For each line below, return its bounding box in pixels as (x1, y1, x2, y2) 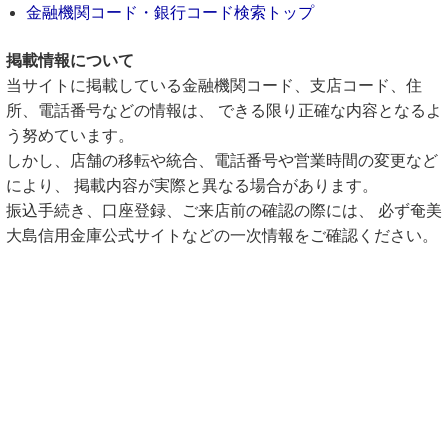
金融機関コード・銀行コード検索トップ (26, 4, 314, 21)
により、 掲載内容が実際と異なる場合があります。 (6, 177, 378, 194)
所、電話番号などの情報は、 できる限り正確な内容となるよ (6, 102, 442, 119)
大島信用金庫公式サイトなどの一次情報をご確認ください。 (6, 227, 438, 244)
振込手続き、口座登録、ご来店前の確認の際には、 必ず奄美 (6, 202, 442, 219)
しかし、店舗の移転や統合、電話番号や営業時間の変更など (6, 152, 438, 169)
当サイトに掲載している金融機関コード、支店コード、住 (6, 77, 422, 94)
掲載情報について (6, 52, 134, 69)
